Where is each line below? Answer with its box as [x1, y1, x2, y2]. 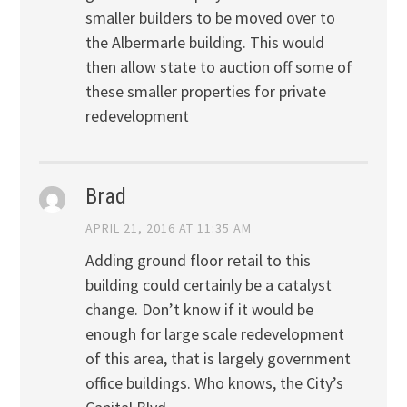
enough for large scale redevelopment [84, 323, 344, 344]
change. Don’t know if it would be [84, 298, 313, 320]
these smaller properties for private [84, 80, 326, 102]
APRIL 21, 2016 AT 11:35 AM [84, 220, 252, 237]
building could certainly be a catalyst [84, 273, 332, 295]
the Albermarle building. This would [84, 31, 324, 53]
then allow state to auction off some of [84, 55, 352, 77]
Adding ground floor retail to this [84, 249, 311, 271]
